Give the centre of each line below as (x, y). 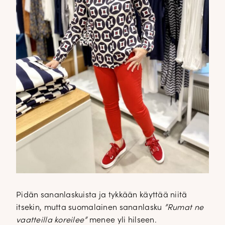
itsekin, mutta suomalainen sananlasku (90, 208)
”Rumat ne (184, 208)
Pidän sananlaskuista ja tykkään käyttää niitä (102, 195)
